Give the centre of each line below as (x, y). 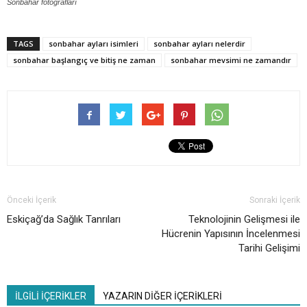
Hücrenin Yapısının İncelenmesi (231, 234)
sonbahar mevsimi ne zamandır (231, 60)
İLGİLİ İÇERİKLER (51, 296)
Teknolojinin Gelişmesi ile (244, 220)
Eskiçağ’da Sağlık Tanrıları (64, 220)
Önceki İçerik (32, 200)
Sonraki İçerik (275, 200)
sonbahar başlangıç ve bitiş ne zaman (84, 60)
